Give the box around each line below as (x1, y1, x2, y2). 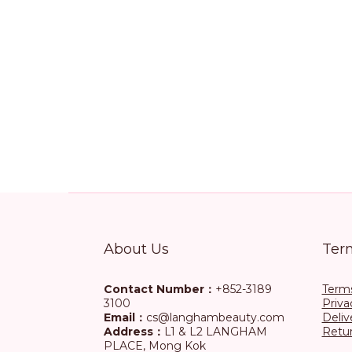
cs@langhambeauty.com (146, 310, 284, 324)
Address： (104, 324, 164, 339)
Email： (104, 310, 146, 324)
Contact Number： (104, 282, 215, 296)
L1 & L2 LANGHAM (164, 324, 267, 339)
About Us (104, 240, 169, 258)
